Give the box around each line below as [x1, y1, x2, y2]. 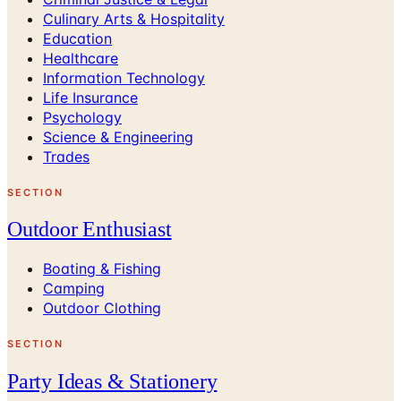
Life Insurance [43, 88, 138, 107]
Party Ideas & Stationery [7, 370, 218, 394]
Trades [43, 147, 90, 166]
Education [43, 29, 112, 47]
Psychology [43, 107, 122, 126]
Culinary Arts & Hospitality [43, 9, 225, 28]
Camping [43, 279, 105, 298]
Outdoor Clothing [43, 299, 161, 318]
